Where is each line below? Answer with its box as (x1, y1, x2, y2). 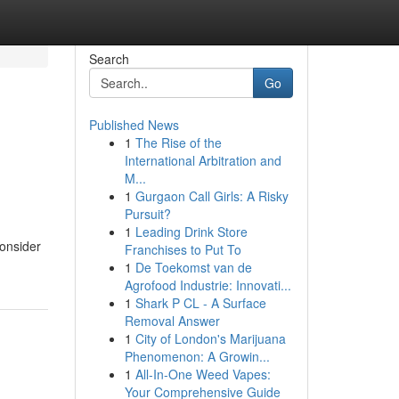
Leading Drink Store (134, 223, 248, 240)
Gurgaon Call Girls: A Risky (134, 187, 289, 205)
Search (88, 50, 129, 68)
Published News (88, 116, 179, 134)
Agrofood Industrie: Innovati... (124, 276, 291, 294)
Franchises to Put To (124, 240, 241, 258)
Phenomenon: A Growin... (124, 347, 270, 365)
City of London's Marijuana (134, 330, 286, 347)
